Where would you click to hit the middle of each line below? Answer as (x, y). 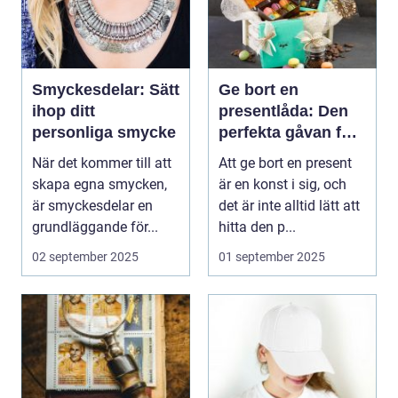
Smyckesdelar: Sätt (106, 90)
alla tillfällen (264, 154)
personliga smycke (104, 133)
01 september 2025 (272, 257)
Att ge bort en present (285, 163)
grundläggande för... (95, 227)
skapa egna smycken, (99, 185)
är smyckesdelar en (92, 206)
